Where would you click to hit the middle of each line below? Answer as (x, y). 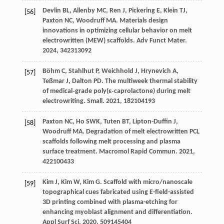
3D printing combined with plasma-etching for (110, 202)
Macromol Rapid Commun (137, 152)
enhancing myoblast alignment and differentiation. (117, 212)
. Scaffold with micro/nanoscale (146, 182)
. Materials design (142, 21)
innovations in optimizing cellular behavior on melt (117, 31)
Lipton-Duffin (152, 122)
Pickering (141, 11)
